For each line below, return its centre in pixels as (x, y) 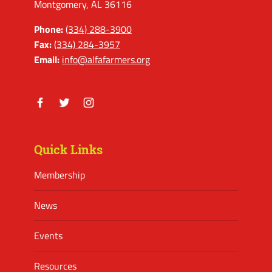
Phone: (49, 29)
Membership (59, 175)
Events (48, 236)
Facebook (52, 116)
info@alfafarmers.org (106, 60)
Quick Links (68, 150)
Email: (47, 60)
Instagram (103, 116)
